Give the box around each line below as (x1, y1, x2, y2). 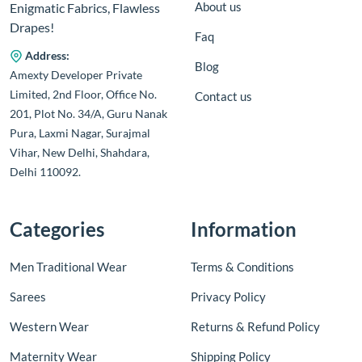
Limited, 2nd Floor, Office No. (10, 86, 157, 101)
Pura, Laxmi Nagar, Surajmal (10, 125, 150, 140)
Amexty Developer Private (10, 67, 142, 82)
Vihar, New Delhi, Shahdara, (10, 145, 149, 159)
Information (191, 217, 297, 241)
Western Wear (10, 318, 89, 334)
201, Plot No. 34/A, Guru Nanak (10, 106, 167, 120)
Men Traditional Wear (10, 259, 127, 274)
